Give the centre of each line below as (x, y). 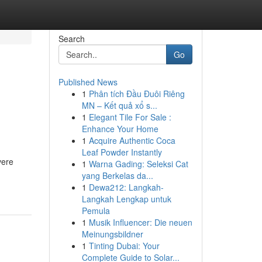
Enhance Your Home (120, 129)
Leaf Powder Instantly (122, 152)
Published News (88, 82)
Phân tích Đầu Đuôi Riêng (137, 94)
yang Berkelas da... (117, 175)
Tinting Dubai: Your (124, 246)
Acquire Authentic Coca (132, 140)
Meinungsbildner (112, 234)
